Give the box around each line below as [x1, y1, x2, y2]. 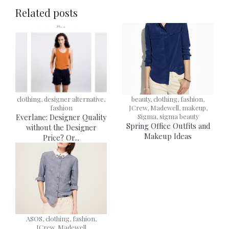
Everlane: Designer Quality [16, 112, 106, 123]
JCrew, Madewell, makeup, [128, 103, 208, 112]
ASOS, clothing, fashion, [26, 214, 97, 223]
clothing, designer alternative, [17, 95, 105, 104]
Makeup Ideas [144, 131, 192, 142]
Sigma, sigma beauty [137, 112, 199, 121]
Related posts [15, 6, 78, 20]
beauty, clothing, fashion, [131, 95, 204, 104]
